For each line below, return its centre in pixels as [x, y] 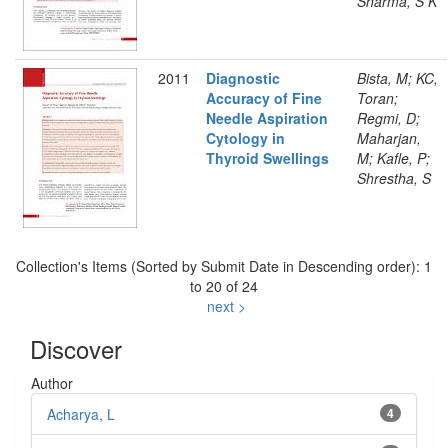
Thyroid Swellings [267, 158]
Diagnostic [243, 78]
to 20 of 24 [224, 286]
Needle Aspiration [267, 118]
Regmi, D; [388, 118]
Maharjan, [389, 138]
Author [52, 383]
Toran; [377, 98]
